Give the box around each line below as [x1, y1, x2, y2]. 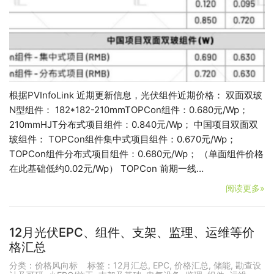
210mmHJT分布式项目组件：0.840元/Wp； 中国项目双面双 [9, 118, 258, 130]
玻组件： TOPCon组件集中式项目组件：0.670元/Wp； [9, 133, 236, 145]
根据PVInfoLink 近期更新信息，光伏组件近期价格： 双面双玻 [9, 89, 262, 101]
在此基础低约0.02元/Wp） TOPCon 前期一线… [9, 162, 204, 174]
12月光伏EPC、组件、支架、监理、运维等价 [9, 224, 254, 240]
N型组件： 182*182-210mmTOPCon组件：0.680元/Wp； [9, 103, 248, 116]
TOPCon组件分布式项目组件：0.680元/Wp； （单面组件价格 [9, 147, 264, 160]
